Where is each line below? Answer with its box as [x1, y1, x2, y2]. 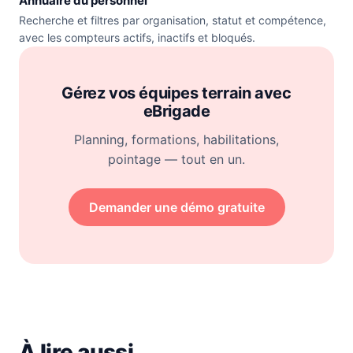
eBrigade [143, 102, 210, 121]
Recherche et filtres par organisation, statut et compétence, [19, 13, 326, 27]
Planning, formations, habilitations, [74, 132, 279, 147]
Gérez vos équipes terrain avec [61, 84, 292, 102]
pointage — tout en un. [108, 151, 245, 167]
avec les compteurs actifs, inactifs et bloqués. [19, 31, 255, 44]
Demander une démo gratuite [88, 199, 265, 215]
